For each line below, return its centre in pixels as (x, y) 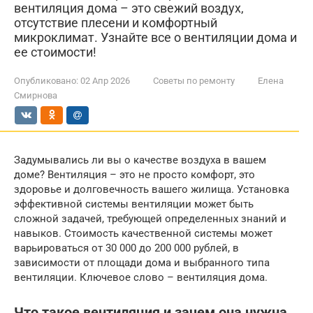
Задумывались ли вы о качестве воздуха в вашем (140, 160)
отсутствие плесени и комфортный (116, 23)
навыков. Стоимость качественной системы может (143, 233)
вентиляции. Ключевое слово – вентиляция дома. (141, 277)
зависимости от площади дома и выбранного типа (142, 263)
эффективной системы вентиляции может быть (134, 204)
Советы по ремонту (194, 81)
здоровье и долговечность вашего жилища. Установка (152, 189)
